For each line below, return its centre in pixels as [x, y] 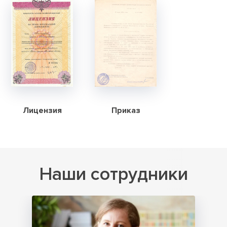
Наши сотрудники [113, 174]
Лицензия [42, 110]
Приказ [126, 110]
